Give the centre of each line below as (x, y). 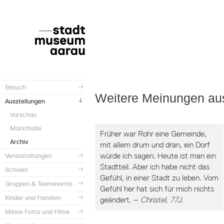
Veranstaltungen (28, 156)
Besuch (15, 87)
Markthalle (26, 128)
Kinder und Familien (33, 198)
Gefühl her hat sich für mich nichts (157, 189)
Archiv (19, 142)
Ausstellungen (25, 101)
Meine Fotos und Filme (37, 212)
